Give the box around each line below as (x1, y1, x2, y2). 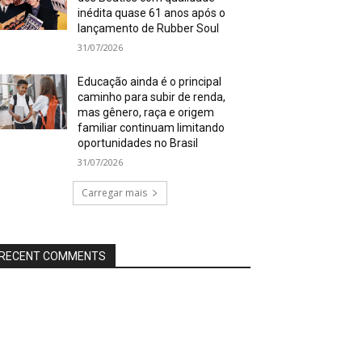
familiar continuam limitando (78, 120, 225, 134)
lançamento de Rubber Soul (78, 21, 220, 35)
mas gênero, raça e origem (78, 105, 215, 119)
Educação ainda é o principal (78, 74, 222, 88)
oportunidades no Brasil (78, 136, 199, 149)
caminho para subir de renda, (78, 90, 226, 103)
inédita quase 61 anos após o (78, 6, 226, 19)
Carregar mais (81, 185, 147, 200)
